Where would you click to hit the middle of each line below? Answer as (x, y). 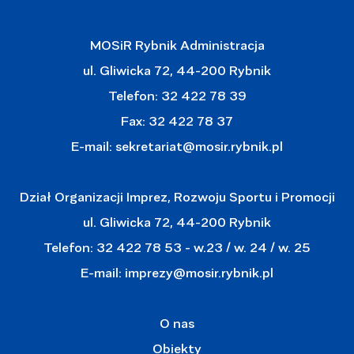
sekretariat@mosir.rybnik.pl (199, 145)
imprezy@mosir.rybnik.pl (198, 272)
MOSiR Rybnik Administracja (177, 44)
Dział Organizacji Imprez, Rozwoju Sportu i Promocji (177, 196)
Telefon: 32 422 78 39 (177, 95)
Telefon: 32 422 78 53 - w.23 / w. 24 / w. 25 (177, 247)
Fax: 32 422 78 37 (177, 120)
